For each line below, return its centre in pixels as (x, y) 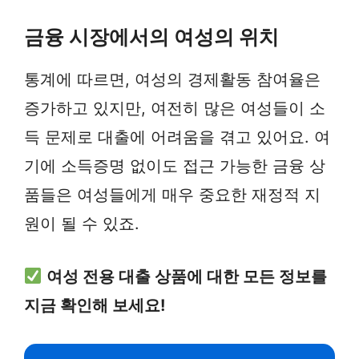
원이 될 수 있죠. (82, 224)
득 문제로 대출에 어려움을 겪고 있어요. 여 (177, 137)
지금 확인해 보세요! (95, 305)
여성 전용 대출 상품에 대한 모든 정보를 (186, 276)
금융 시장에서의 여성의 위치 (151, 37)
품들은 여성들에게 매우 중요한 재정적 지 (172, 195)
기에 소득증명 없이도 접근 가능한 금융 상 (175, 166)
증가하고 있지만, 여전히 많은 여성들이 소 (175, 108)
